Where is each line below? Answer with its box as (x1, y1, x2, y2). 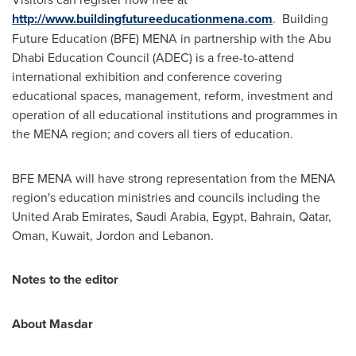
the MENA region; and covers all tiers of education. (12, 125, 293, 142)
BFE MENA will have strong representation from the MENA (12, 169, 335, 187)
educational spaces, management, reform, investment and (12, 87, 333, 104)
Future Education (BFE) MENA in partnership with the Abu (12, 29, 331, 47)
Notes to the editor (12, 270, 118, 288)
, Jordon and (90, 226, 162, 244)
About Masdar (12, 315, 93, 333)
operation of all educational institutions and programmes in (12, 106, 338, 123)
